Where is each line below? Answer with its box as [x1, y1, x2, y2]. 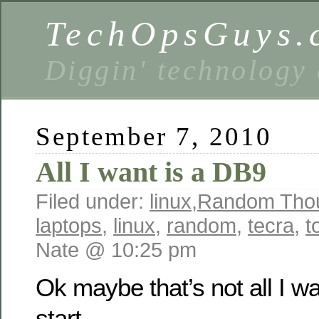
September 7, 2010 [36, 122, 272, 151]
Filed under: [36, 189, 150, 213]
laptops [36, 214, 102, 237]
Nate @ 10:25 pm [36, 238, 197, 261]
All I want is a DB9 [36, 156, 266, 188]
